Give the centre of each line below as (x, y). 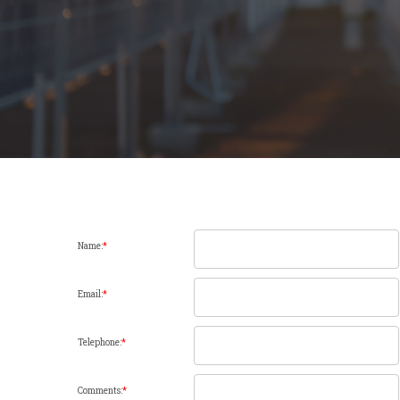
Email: (90, 294)
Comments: (100, 391)
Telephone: (100, 342)
